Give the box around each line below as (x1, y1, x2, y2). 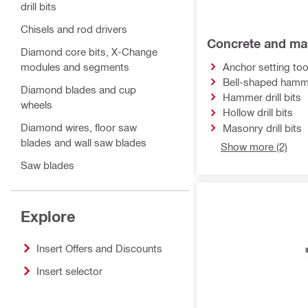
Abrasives (21, 181, 67, 194)
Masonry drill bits (222, 121, 302, 134)
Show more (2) (220, 140, 287, 153)
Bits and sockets (21, 204, 98, 217)
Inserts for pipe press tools (21, 227, 145, 239)
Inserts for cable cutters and (21, 250, 150, 262)
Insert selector (36, 264, 102, 277)
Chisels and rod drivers (21, 23, 127, 35)
